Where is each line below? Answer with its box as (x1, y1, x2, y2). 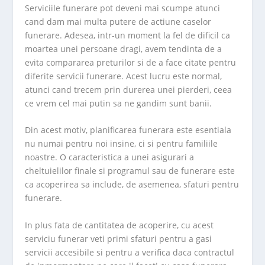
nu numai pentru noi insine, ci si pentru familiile (25, 138, 218, 150)
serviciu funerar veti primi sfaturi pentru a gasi (25, 232, 212, 244)
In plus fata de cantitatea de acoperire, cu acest (25, 219, 214, 231)
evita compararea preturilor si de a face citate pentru (25, 56, 237, 68)
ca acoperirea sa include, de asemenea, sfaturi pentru (25, 179, 240, 190)
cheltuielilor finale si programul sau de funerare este (25, 165, 235, 177)
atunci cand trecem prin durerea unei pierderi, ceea (25, 83, 232, 95)
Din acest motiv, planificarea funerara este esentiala (25, 124, 232, 136)
